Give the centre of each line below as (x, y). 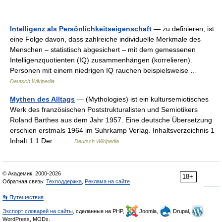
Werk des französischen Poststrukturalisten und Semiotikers (104, 110)
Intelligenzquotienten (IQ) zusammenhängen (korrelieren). (101, 60)
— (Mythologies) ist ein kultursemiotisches (142, 99)
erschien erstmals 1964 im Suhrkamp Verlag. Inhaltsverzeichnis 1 (112, 130)
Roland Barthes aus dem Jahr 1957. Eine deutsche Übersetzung (111, 120)
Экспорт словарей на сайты (38, 211)
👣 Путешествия (23, 197)
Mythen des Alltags (42, 99)
